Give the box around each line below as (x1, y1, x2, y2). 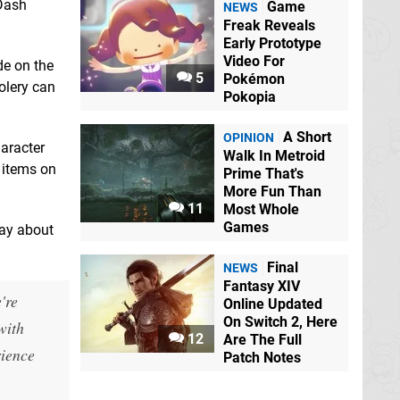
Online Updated (223, 296, 322, 313)
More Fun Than (223, 183, 321, 201)
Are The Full (223, 331, 302, 349)
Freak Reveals (223, 17, 315, 35)
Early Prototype (223, 35, 321, 53)
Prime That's (223, 165, 304, 183)
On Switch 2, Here (223, 313, 337, 331)
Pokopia (223, 88, 276, 106)
